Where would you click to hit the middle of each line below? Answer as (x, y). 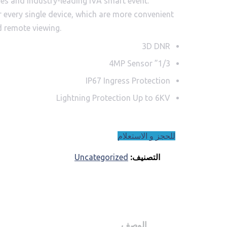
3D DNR (156, 46)
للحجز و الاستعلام (146, 136)
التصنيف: (144, 157)
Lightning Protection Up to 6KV (113, 98)
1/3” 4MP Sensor (164, 64)
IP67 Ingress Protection (128, 81)
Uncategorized (101, 157)
